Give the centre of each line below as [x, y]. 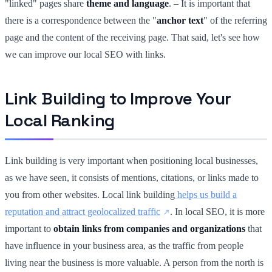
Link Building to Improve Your [118, 98]
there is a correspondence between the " [81, 20]
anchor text [180, 20]
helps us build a [206, 194]
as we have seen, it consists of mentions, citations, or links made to [132, 177]
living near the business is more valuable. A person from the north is [134, 262]
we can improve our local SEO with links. [85, 54]
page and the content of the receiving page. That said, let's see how [132, 37]
